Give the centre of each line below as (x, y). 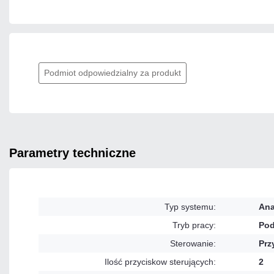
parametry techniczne (76, 153)
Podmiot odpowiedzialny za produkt (113, 73)
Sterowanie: (193, 244)
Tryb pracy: (194, 225)
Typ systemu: (190, 207)
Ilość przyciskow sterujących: (160, 262)
